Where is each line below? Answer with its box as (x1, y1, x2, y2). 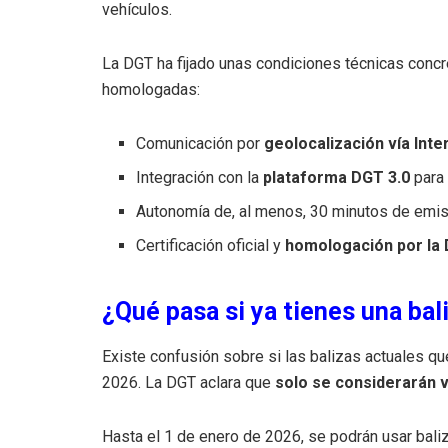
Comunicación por (136, 133, 265, 153)
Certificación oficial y (136, 235, 286, 255)
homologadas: (102, 79, 200, 99)
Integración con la (136, 167, 264, 187)
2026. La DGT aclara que (102, 372, 275, 392)
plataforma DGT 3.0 (263, 167, 411, 187)
